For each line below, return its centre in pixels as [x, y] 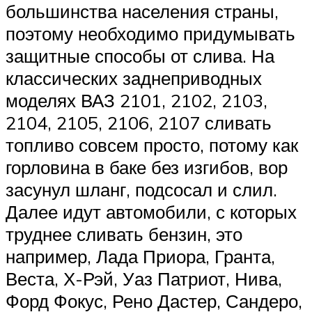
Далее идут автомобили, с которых [151, 211]
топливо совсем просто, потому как [152, 145]
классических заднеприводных [134, 78]
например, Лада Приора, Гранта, [140, 256]
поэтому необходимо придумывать [150, 33]
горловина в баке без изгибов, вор [147, 167]
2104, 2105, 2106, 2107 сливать [139, 122]
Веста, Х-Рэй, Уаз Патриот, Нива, [144, 278]
